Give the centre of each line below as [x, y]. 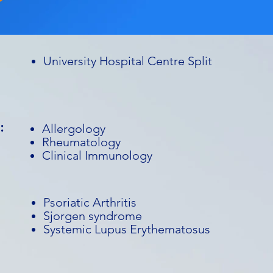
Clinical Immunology [97, 155]
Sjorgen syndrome [93, 216]
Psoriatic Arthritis [90, 202]
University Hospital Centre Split [128, 61]
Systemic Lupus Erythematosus [127, 229]
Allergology [74, 129]
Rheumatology [81, 142]
